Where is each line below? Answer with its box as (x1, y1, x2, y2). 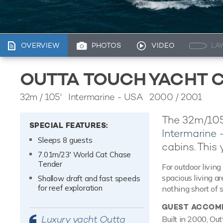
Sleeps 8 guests (38, 135, 93, 145)
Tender (38, 159, 63, 169)
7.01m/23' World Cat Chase (38, 150, 131, 160)
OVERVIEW (20, 41, 60, 50)
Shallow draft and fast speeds (38, 174, 140, 184)
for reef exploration (38, 183, 103, 193)
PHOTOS (92, 41, 121, 50)
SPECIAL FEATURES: (29, 120, 109, 130)
